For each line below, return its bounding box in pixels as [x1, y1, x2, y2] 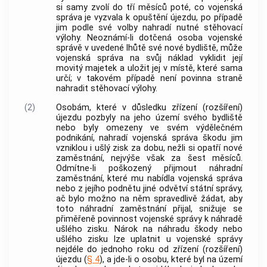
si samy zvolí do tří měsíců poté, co [55, 2, 208, 13]
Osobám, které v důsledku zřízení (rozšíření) [55, 103, 243, 113]
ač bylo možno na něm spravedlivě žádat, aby [55, 194, 243, 204]
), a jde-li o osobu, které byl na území [99, 254, 243, 265]
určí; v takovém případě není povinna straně [55, 73, 243, 83]
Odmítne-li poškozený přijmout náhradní [55, 163, 243, 174]
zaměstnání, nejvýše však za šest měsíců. [55, 153, 243, 164]
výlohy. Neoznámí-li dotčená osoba [55, 33, 208, 43]
